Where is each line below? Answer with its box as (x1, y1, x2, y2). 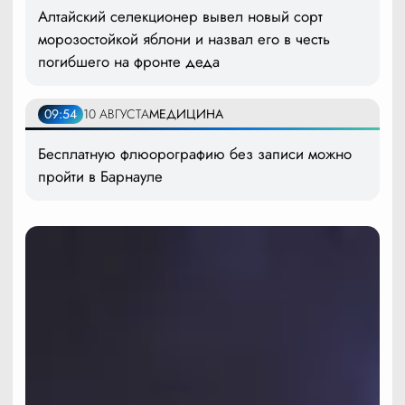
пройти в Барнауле (38, 165, 163, 187)
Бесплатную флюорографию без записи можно (38, 142, 352, 165)
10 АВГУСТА (83, 104, 149, 123)
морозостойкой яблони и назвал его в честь (38, 27, 330, 50)
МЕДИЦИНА (149, 104, 223, 123)
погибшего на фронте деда (38, 50, 220, 72)
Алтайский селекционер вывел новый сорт (38, 5, 323, 27)
